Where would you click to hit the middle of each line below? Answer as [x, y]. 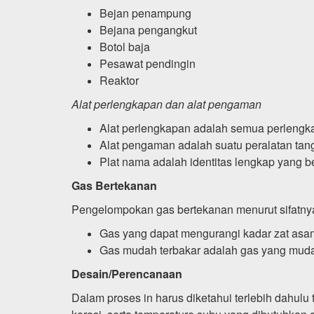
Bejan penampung [145, 13]
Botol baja [125, 46]
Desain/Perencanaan [127, 273]
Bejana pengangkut [148, 29]
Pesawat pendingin [148, 63]
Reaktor [119, 80]
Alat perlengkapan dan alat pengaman [166, 104]
